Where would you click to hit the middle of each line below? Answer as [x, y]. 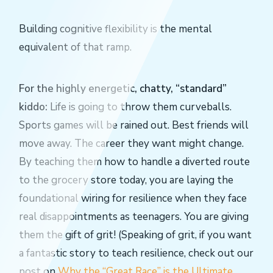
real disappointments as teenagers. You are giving [134, 217]
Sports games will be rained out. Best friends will [134, 126]
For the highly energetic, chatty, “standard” [123, 89]
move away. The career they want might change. [131, 144]
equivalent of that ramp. [75, 47]
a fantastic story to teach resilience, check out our [136, 253]
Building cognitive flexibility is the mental [115, 29]
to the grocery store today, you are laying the [126, 180]
